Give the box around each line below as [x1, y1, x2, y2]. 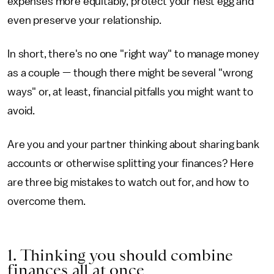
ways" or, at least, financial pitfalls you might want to [7, 86, 254, 97]
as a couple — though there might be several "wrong [7, 67, 253, 78]
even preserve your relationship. [7, 15, 161, 26]
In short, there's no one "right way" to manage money [7, 48, 259, 59]
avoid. [7, 105, 35, 116]
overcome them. [7, 196, 86, 207]
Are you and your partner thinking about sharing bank [7, 139, 259, 150]
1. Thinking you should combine [7, 246, 234, 264]
